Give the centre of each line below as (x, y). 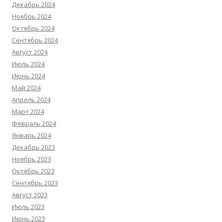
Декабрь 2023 (33, 147)
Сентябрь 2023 (35, 183)
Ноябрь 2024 (31, 16)
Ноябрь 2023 (31, 159)
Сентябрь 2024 (35, 40)
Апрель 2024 (31, 100)
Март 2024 (28, 111)
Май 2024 (26, 88)
